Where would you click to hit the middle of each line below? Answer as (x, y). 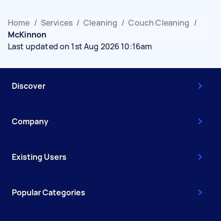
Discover (29, 86)
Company (30, 121)
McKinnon (27, 34)
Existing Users (39, 157)
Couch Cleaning (159, 22)
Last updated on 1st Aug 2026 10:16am (80, 46)
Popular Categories (49, 192)
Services (56, 22)
